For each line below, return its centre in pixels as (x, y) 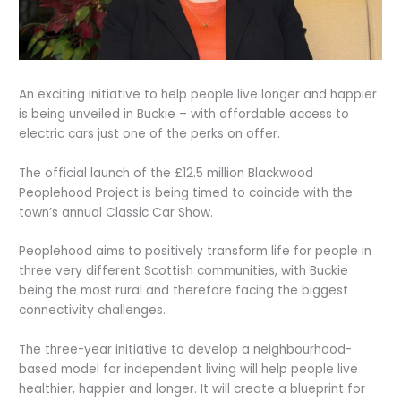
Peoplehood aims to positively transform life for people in (196, 252)
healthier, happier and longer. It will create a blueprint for (192, 389)
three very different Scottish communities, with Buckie (184, 271)
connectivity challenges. (93, 311)
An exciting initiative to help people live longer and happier (198, 94)
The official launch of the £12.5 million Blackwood (166, 173)
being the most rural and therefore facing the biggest (184, 291)
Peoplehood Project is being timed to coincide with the (186, 192)
